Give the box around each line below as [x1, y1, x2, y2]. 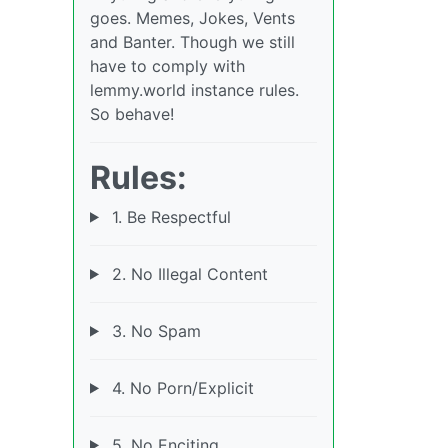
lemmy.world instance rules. [90, 79, 299, 100]
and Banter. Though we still [90, 31, 295, 52]
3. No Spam [106, 320, 201, 341]
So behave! [90, 103, 174, 124]
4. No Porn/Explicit [106, 377, 254, 398]
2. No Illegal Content [106, 263, 268, 284]
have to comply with [90, 55, 245, 76]
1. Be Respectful [106, 206, 231, 227]
